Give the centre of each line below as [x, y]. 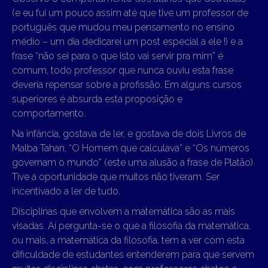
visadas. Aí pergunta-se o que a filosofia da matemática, [131, 226]
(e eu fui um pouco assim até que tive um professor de [130, 13]
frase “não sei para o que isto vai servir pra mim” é [118, 56]
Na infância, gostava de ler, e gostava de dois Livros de [129, 133]
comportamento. [49, 113]
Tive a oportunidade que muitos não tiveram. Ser [116, 176]
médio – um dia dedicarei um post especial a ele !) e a [127, 41]
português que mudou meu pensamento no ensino [123, 27]
